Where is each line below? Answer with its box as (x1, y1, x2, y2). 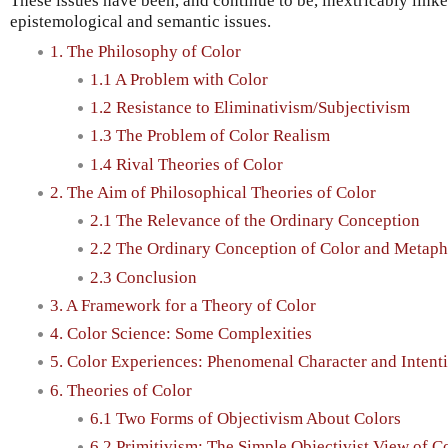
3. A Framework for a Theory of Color (50, 295, 316, 315)
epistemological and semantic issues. (10, 11, 271, 31)
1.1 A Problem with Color (90, 69, 268, 89)
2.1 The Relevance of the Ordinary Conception (90, 211, 420, 231)
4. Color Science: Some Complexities (50, 324, 312, 344)
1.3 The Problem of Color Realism (90, 126, 330, 146)
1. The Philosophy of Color (50, 41, 241, 61)
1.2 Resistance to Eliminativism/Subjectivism (90, 98, 410, 118)
